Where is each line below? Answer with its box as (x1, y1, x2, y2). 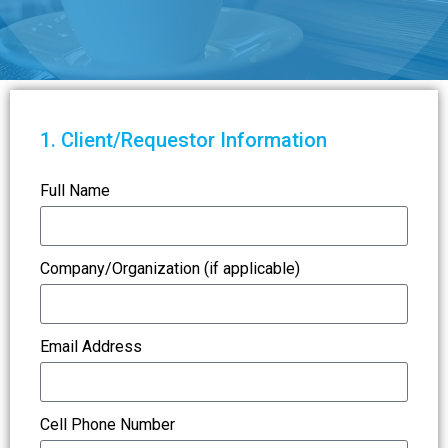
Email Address (40, 337, 142, 356)
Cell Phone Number (40, 415, 175, 434)
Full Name (40, 181, 110, 200)
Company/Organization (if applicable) (40, 259, 300, 278)
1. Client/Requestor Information (40, 128, 327, 152)
